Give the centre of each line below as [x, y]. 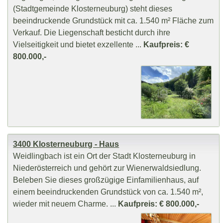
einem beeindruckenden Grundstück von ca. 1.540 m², [108, 192]
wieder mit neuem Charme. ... [66, 204]
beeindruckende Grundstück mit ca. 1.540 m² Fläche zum [113, 20]
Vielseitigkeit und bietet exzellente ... [78, 44]
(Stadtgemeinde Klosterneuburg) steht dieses [93, 8]
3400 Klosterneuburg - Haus [66, 144]
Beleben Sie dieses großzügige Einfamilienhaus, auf [106, 180]
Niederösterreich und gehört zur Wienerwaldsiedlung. [108, 168]
